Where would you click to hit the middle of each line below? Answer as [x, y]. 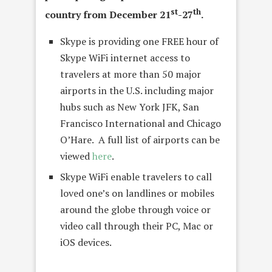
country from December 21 [108, 14]
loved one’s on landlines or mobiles [137, 193]
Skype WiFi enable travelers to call [136, 176]
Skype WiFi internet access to [125, 57]
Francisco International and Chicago [141, 123]
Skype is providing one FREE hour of [139, 41]
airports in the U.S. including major [137, 90]
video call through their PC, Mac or [137, 226]
